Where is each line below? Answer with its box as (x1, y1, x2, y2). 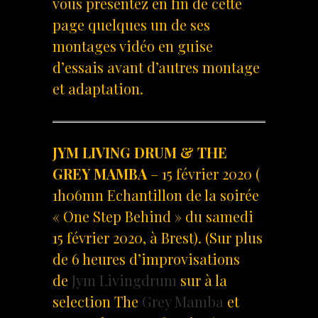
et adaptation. (53, 78, 143, 98)
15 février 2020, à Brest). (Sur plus (53, 227, 263, 247)
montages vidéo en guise (53, 35, 213, 55)
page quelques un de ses (53, 14, 210, 34)
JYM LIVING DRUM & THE (53, 142, 227, 162)
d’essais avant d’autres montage (53, 57, 260, 77)
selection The (53, 291, 142, 311)
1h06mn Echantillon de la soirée (53, 185, 259, 204)
